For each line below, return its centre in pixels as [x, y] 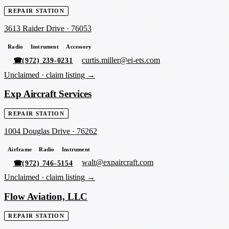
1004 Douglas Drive [37, 131]
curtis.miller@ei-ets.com [121, 60]
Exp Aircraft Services [48, 94]
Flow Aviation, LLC [46, 196]
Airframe [20, 149]
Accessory [79, 47]
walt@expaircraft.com [118, 163]
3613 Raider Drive [34, 29]
